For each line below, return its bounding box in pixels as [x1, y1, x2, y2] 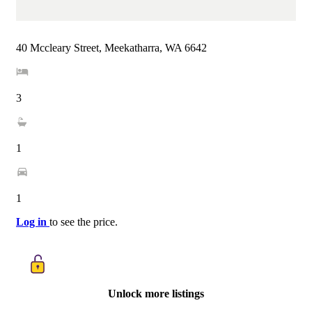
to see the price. [49, 216, 118, 228]
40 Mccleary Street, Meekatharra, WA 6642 [16, 42, 207, 54]
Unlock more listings [108, 288, 204, 300]
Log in [16, 216, 49, 228]
